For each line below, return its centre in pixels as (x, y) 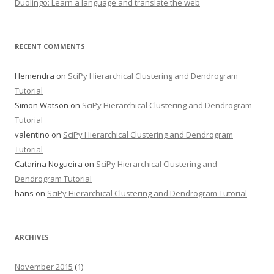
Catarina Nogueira (49, 164)
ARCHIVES (32, 237)
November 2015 (44, 267)
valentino (32, 135)
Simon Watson (42, 106)
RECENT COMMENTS (50, 46)
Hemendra (35, 76)
